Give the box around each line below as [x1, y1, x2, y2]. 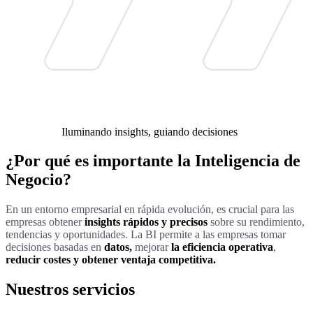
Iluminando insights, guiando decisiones [61, 125, 238, 138]
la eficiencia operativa [171, 241, 273, 254]
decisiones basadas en [6, 241, 104, 254]
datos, [104, 241, 132, 254]
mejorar [132, 241, 171, 254]
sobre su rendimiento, [208, 216, 305, 228]
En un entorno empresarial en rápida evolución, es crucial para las [6, 203, 294, 216]
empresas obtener [6, 216, 85, 228]
